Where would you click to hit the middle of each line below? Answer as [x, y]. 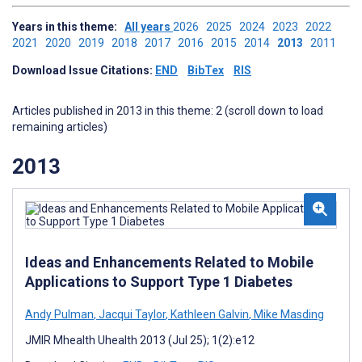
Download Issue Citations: [84, 70]
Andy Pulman [59, 314]
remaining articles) [60, 127]
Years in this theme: [68, 27]
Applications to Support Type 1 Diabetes [159, 281]
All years [149, 27]
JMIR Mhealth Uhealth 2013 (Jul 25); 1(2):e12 [140, 340]
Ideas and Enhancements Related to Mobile [169, 262]
